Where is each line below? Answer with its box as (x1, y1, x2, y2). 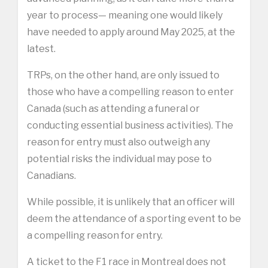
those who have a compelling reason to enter (27, 86, 234, 98)
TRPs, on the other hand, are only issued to (27, 69, 220, 81)
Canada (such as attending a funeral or (27, 102, 200, 114)
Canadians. (27, 169, 76, 181)
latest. (27, 42, 56, 54)
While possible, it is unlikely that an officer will (27, 196, 234, 208)
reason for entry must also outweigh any (27, 136, 210, 148)
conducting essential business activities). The (27, 119, 233, 131)
